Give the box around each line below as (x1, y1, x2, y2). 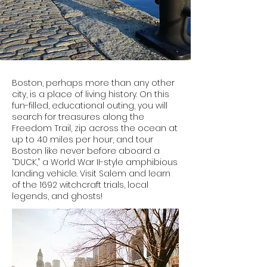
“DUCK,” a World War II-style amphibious (12, 156, 178, 168)
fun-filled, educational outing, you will (12, 100, 167, 111)
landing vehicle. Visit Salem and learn (12, 167, 170, 179)
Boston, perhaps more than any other (12, 77, 175, 89)
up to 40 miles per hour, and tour (12, 133, 153, 145)
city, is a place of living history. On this (12, 88, 169, 100)
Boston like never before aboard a (12, 145, 160, 157)
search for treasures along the (12, 111, 144, 123)
